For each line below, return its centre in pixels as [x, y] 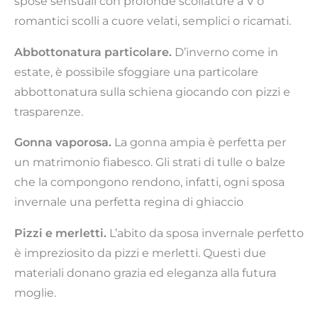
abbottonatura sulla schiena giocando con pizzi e [152, 92]
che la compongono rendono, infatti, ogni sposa [149, 182]
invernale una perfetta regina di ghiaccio [129, 202]
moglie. [35, 292]
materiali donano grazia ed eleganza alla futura [145, 273]
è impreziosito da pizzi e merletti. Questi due [140, 253]
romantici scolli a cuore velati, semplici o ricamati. [153, 21]
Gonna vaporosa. [63, 142]
